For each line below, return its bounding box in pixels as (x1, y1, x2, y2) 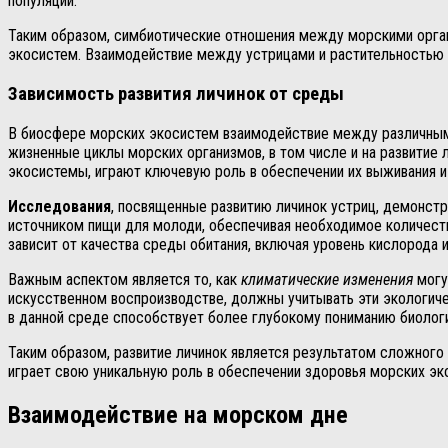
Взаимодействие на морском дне (8, 400, 348, 429)
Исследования (8, 196, 111, 216)
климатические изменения (241, 269, 413, 289)
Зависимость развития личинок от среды (8, 83, 344, 106)
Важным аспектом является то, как (8, 269, 241, 289)
